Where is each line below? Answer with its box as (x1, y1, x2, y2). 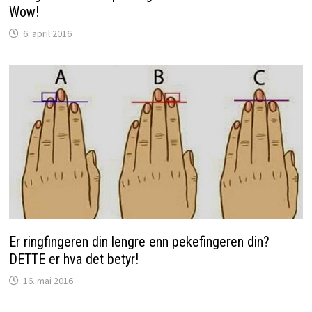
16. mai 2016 (22, 274, 73, 288)
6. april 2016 (22, 27, 72, 40)
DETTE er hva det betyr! (8, 251, 139, 268)
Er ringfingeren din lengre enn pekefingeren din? (8, 233, 270, 251)
